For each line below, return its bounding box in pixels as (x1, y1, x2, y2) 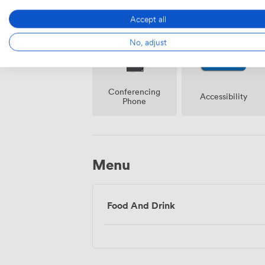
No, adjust (129, 35, 167, 49)
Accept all (130, 12, 166, 25)
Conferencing (108, 85, 161, 97)
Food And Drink (107, 198, 175, 212)
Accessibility (200, 90, 248, 102)
